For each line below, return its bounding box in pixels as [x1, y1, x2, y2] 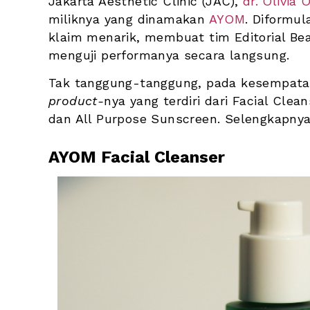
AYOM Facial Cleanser [48, 147, 225, 167]
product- [48, 93, 104, 108]
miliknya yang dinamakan [48, 12, 209, 26]
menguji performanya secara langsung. [48, 48, 294, 62]
